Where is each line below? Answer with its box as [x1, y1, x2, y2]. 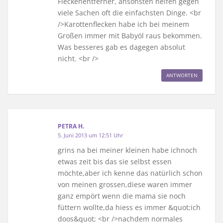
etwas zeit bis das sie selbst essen [58, 157, 172, 167]
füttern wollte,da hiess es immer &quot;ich [58, 203, 201, 213]
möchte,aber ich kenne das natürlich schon [58, 168, 203, 178]
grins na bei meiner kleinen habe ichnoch [58, 145, 197, 155]
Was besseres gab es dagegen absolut [58, 42, 185, 52]
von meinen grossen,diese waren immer [58, 180, 192, 190]
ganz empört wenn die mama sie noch [58, 191, 186, 201]
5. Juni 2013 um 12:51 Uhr [58, 131, 123, 139]
